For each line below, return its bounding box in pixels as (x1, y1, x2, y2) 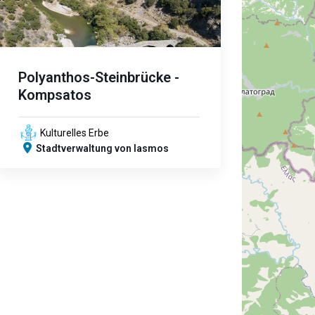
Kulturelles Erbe (40, 127, 109, 139)
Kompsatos (18, 86, 91, 103)
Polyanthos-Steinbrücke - (18, 69, 179, 86)
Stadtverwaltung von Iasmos (36, 143, 169, 154)
